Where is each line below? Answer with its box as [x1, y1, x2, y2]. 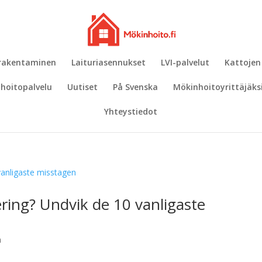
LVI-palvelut [161, 57, 209, 68]
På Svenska [113, 81, 158, 92]
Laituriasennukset [71, 57, 146, 68]
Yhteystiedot [104, 106, 157, 117]
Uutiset [67, 81, 98, 92]
